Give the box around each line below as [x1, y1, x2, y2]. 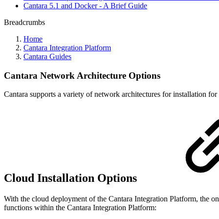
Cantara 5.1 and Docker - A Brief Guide [23, 1, 147, 10]
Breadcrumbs [4, 18, 45, 26]
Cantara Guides [23, 52, 71, 61]
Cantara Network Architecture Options [4, 70, 160, 81]
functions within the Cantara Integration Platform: [4, 203, 156, 212]
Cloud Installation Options [4, 172, 140, 185]
